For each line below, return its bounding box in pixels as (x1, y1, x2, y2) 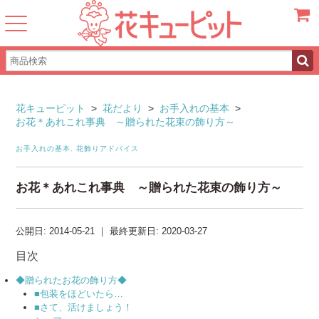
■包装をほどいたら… (34, 288, 124, 299)
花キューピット (16, 103, 86, 114)
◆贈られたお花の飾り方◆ (16, 275, 127, 286)
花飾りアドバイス (76, 145, 140, 152)
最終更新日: (110, 226, 162, 236)
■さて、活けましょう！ (34, 302, 133, 313)
